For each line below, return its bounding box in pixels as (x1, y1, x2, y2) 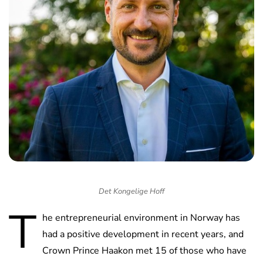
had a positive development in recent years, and (42, 228, 244, 241)
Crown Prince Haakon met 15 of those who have (42, 244, 247, 258)
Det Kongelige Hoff (99, 186, 164, 197)
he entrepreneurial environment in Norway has (42, 211, 240, 225)
